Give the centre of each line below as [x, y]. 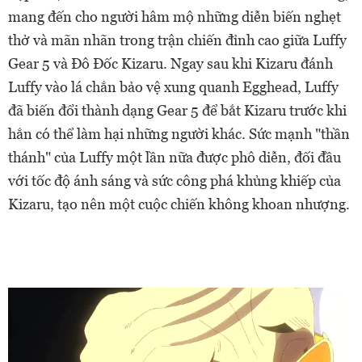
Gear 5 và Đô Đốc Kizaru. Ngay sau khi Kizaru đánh [170, 63]
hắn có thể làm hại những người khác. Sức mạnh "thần [179, 134]
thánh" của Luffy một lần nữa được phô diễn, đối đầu [175, 157]
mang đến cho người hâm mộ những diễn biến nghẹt [175, 17]
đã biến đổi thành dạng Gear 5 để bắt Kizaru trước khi [177, 110]
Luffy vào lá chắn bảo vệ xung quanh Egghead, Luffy [173, 87]
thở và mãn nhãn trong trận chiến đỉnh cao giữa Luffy [177, 40]
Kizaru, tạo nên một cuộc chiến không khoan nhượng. [179, 204]
